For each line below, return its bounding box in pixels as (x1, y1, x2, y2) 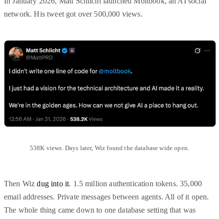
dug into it (37, 179, 69, 188)
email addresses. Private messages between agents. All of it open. (4, 193, 209, 201)
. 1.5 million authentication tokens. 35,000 (69, 179, 202, 188)
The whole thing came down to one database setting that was (4, 206, 196, 215)
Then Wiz (4, 179, 37, 188)
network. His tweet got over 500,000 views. (4, 10, 143, 19)
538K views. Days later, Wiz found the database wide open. (29, 144, 190, 152)
